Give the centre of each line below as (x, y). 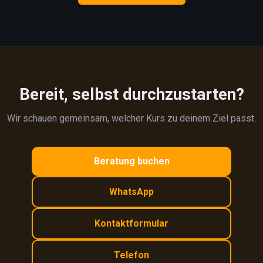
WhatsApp (131, 192)
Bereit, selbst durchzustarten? (131, 94)
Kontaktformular (131, 223)
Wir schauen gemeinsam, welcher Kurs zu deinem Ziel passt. (131, 118)
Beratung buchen (131, 161)
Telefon (131, 255)
